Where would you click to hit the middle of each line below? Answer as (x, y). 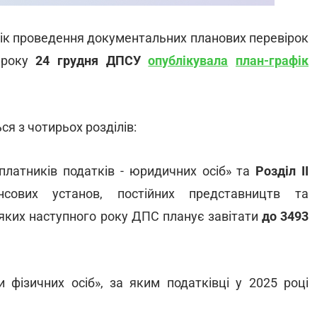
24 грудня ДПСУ (92, 60)
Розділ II (282, 171)
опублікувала (188, 60)
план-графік (272, 60)
